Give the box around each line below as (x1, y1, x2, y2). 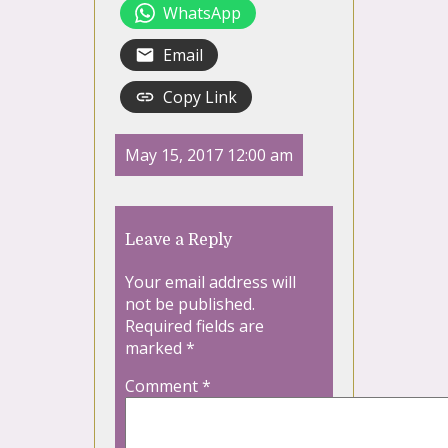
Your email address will (125, 270, 296, 293)
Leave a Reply (125, 230, 232, 249)
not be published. (125, 292, 255, 315)
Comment (125, 374, 202, 397)
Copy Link (163, 85, 237, 108)
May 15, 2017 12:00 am (125, 143, 293, 166)
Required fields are (125, 314, 264, 337)
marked (125, 336, 186, 359)
